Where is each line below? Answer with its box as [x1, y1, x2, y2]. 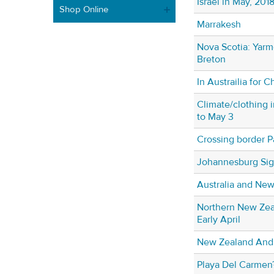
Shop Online [59, 3, 108, 15]
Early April [197, 213, 240, 226]
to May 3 [197, 111, 234, 124]
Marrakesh [197, 18, 241, 31]
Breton [197, 53, 226, 66]
